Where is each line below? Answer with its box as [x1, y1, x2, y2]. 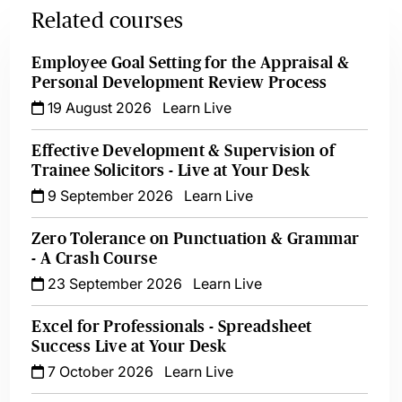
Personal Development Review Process [31, 74, 328, 92]
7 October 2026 [44, 363, 154, 380]
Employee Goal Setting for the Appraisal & [31, 54, 350, 72]
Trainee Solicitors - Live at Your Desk [31, 162, 310, 179]
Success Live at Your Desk [31, 337, 227, 355]
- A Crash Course [31, 249, 157, 267]
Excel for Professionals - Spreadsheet [31, 318, 312, 336]
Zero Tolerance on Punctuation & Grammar [31, 230, 360, 248]
